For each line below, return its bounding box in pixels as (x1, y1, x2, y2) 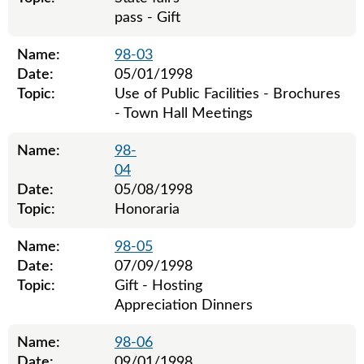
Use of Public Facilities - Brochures (115, 87, 340, 102)
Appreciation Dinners (115, 298, 253, 313)
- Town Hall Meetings (115, 106, 253, 121)
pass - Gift (115, 11, 180, 25)
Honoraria (115, 202, 180, 217)
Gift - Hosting (115, 279, 202, 293)
